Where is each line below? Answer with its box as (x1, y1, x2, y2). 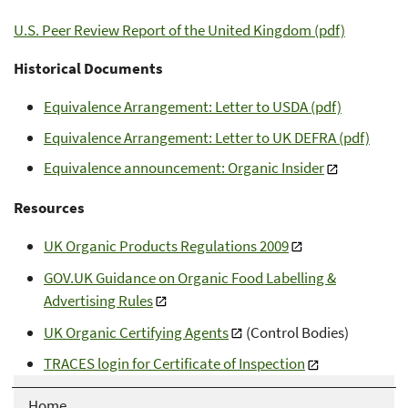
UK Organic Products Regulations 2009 (43, 235, 289, 256)
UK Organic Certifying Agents (43, 321, 229, 342)
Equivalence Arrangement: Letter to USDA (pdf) (43, 97, 342, 117)
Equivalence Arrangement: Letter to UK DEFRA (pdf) (43, 127, 370, 148)
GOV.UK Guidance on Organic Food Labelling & (43, 267, 336, 288)
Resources (14, 197, 85, 218)
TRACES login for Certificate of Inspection (43, 353, 305, 374)
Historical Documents (14, 58, 163, 79)
